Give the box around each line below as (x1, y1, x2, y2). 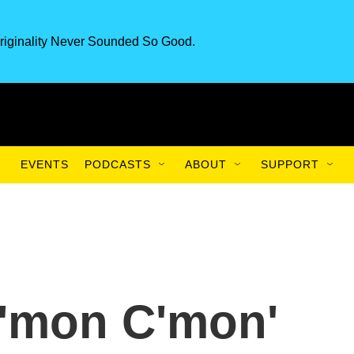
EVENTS (21, 158, 69, 171)
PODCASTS (85, 158, 151, 171)
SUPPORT (261, 158, 319, 171)
